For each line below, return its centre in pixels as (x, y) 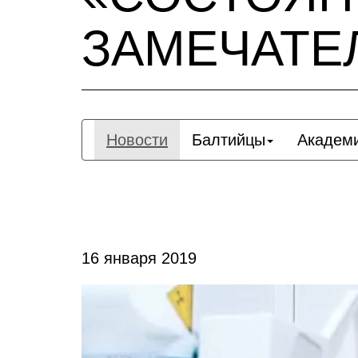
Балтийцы (229, 140)
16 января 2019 (139, 258)
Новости (137, 140)
